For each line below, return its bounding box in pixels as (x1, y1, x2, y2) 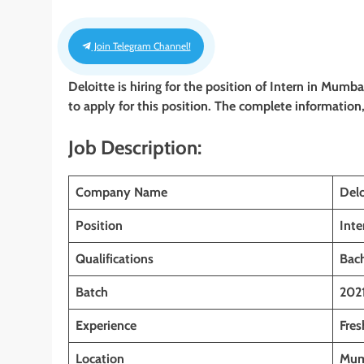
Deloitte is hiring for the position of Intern (68, 79, 304, 95)
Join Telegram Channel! (91, 40, 191, 53)
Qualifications (76, 250, 154, 266)
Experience (76, 317, 136, 333)
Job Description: (68, 136, 201, 160)
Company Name (76, 184, 167, 200)
